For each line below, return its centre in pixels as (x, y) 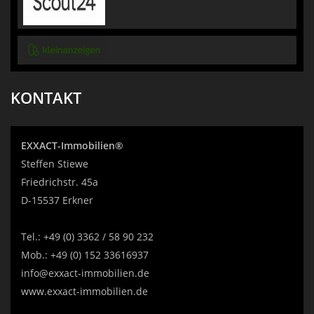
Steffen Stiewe (55, 164)
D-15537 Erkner (57, 200)
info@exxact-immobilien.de (85, 273)
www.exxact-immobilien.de (84, 291)
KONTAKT (46, 97)
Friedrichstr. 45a (60, 182)
